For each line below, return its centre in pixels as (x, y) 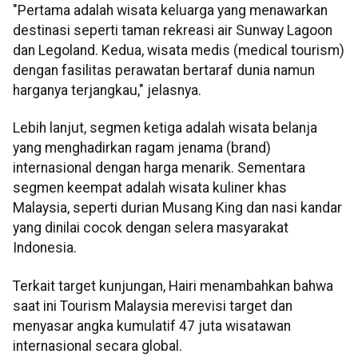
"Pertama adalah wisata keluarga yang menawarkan (170, 11)
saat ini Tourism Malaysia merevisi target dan (153, 306)
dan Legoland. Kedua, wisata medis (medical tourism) (179, 51)
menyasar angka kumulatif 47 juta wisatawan (152, 326)
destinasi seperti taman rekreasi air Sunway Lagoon (173, 31)
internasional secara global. (97, 346)
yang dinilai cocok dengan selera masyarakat (151, 228)
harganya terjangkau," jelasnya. (107, 91)
